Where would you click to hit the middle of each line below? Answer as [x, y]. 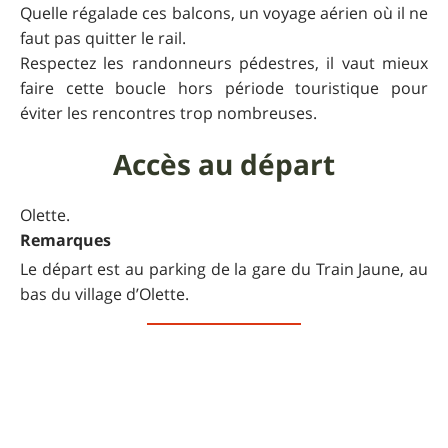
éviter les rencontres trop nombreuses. [168, 113]
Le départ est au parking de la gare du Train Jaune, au [224, 269]
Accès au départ [224, 165]
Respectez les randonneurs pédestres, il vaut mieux [224, 63]
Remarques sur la [224, 398]
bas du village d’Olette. [104, 294]
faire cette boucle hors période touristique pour [224, 88]
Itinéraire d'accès [224, 341]
